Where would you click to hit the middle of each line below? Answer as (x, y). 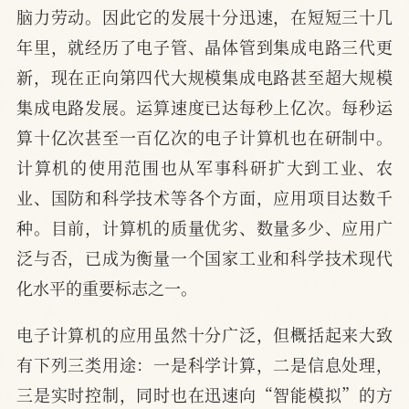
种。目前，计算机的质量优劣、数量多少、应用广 (204, 227)
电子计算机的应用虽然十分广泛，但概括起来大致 (204, 334)
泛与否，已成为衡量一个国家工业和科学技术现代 (204, 257)
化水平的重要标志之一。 (107, 287)
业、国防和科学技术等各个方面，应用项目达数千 (204, 197)
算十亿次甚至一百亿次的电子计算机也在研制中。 (204, 136)
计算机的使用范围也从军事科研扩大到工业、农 (204, 167)
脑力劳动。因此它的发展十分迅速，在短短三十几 (204, 16)
